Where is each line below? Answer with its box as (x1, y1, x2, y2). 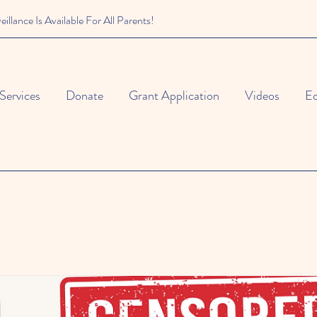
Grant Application (129, 86, 219, 105)
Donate (66, 86, 103, 105)
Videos (245, 86, 279, 105)
